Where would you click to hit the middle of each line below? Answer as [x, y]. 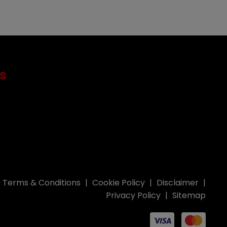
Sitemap [189, 196]
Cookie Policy [119, 183]
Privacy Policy [133, 196]
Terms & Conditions [42, 183]
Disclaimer [178, 183]
